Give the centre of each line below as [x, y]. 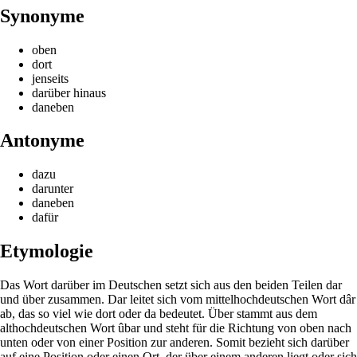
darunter [53, 189]
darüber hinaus [69, 92]
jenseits [50, 78]
